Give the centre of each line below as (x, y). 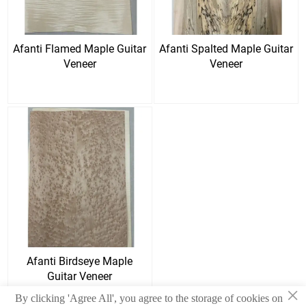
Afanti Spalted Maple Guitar (226, 49)
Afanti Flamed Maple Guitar (80, 49)
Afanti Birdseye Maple (80, 262)
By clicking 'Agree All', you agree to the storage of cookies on (149, 298)
